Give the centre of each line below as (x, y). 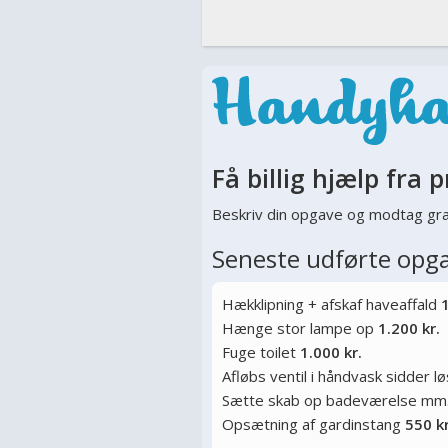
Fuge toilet (261, 352)
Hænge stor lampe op (300, 328)
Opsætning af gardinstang (313, 424)
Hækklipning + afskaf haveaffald (331, 304)
